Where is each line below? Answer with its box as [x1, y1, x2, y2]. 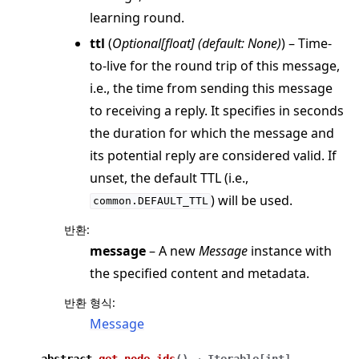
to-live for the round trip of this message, [90, 56, 340, 75]
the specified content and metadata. [90, 264, 309, 282]
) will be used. [211, 191, 293, 209]
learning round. [90, 8, 184, 26]
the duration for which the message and [90, 123, 334, 142]
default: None [202, 34, 277, 52]
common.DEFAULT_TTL [92, 195, 208, 208]
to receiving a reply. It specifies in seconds [90, 101, 344, 119]
